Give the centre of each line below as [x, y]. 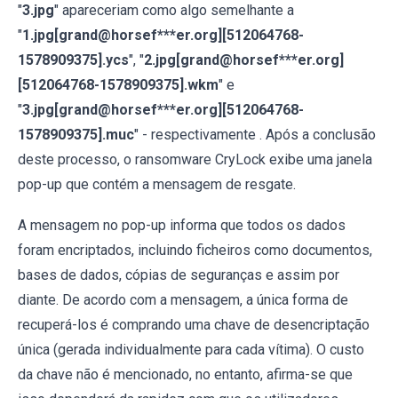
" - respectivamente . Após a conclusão [255, 135]
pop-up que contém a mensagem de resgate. [157, 184]
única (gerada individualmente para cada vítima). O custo [191, 350]
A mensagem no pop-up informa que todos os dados [182, 225]
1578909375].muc [76, 135]
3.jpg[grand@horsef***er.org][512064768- [163, 110]
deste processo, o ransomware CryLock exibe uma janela [195, 159]
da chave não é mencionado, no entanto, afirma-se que [185, 374]
